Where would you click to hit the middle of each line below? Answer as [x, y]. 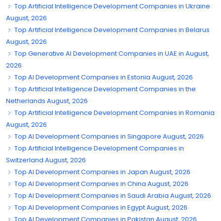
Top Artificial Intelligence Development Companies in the [104, 89]
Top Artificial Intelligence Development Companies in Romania [114, 112]
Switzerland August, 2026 [46, 160]
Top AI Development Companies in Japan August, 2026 [102, 172]
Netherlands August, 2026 [47, 101]
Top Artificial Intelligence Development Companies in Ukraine [111, 6]
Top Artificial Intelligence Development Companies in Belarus [111, 30]
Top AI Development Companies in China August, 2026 [101, 184]
